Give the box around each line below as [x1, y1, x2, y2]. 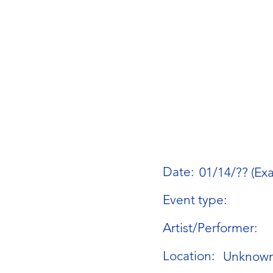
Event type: [163, 192, 227, 208]
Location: [163, 248, 215, 264]
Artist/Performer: [163, 220, 258, 236]
